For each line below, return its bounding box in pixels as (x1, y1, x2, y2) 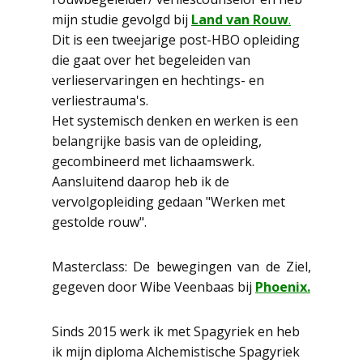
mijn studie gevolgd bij (52, 11, 191, 28)
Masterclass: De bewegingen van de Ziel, (52, 258, 311, 275)
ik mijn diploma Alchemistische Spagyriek (52, 343, 300, 361)
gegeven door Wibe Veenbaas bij (52, 278, 255, 296)
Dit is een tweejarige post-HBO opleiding (52, 31, 300, 49)
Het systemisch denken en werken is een (52, 112, 298, 130)
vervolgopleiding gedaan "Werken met (52, 193, 285, 211)
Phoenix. (255, 278, 310, 296)
